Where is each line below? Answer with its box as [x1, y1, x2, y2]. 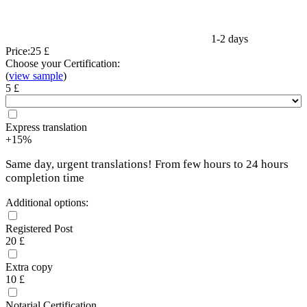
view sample [9, 70, 63, 82]
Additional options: [5, 197, 88, 209]
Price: [5, 45, 30, 58]
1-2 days [211, 33, 248, 45]
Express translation [5, 121, 87, 134]
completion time [5, 171, 84, 185]
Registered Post [5, 223, 73, 235]
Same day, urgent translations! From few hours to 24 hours [5, 158, 288, 171]
